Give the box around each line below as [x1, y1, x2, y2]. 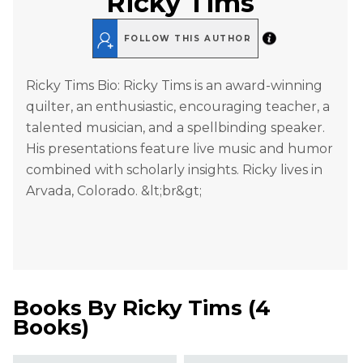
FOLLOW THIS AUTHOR [123, 33, 252, 44]
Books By [13, 295, 122, 322]
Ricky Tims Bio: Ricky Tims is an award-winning [26, 78, 322, 94]
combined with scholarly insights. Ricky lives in [26, 162, 322, 178]
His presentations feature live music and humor [26, 141, 333, 157]
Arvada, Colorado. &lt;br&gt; [26, 183, 202, 199]
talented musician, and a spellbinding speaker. [26, 120, 325, 136]
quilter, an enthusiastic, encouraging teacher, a [26, 99, 330, 115]
